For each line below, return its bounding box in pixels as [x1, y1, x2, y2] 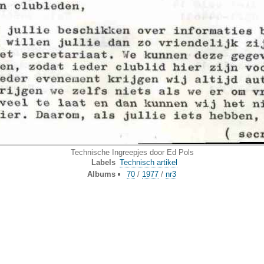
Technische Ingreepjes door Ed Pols [70, 148, 194, 157]
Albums [87, 170, 116, 179]
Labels [91, 158, 116, 167]
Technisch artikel [119, 158, 177, 167]
